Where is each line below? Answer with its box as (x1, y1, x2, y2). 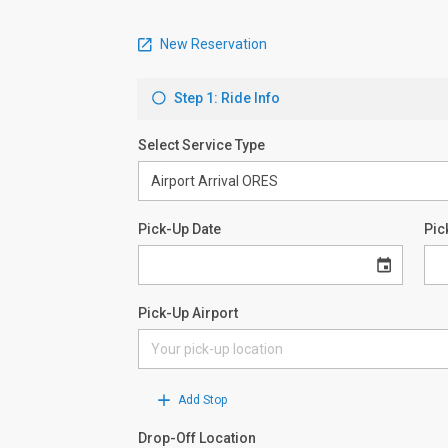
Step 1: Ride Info (171, 90, 280, 106)
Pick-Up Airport (138, 305, 238, 321)
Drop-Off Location (138, 430, 256, 446)
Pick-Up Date (138, 221, 221, 237)
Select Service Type (138, 137, 265, 153)
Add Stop (175, 393, 227, 407)
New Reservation (157, 35, 267, 52)
